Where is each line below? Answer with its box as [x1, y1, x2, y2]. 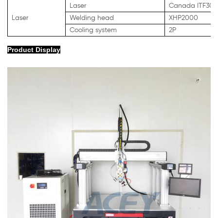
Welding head [70, 14, 114, 21]
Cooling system [70, 26, 117, 34]
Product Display [7, 45, 60, 54]
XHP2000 [169, 14, 198, 21]
